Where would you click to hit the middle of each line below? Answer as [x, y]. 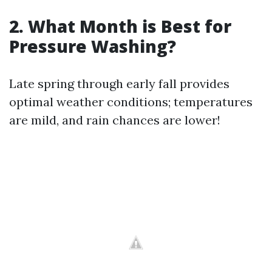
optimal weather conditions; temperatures [131, 101]
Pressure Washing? [93, 46]
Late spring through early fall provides [119, 83]
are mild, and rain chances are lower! [115, 120]
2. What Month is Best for [120, 26]
